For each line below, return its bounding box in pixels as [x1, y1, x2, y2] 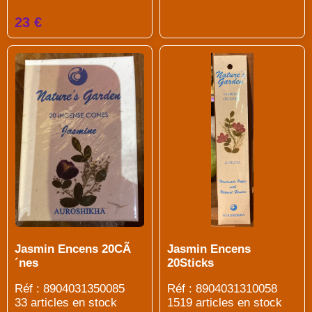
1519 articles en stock [167, 295, 282, 309]
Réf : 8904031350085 [15, 281, 125, 295]
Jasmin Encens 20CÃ [15, 242, 131, 256]
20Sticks [167, 256, 214, 270]
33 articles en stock [15, 295, 117, 309]
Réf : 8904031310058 [167, 281, 277, 295]
